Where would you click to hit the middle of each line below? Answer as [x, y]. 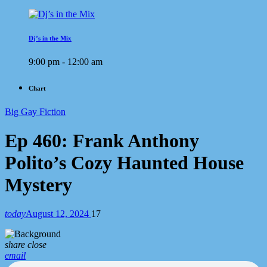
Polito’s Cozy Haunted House [124, 163]
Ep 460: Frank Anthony [102, 141]
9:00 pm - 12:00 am [66, 61]
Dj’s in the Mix [50, 38]
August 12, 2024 [58, 214]
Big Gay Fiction [35, 111]
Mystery [38, 185]
